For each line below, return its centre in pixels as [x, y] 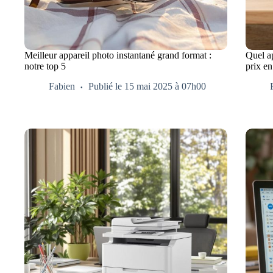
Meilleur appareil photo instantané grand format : [118, 55]
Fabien [62, 87]
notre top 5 [45, 66]
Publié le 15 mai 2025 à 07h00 [147, 87]
